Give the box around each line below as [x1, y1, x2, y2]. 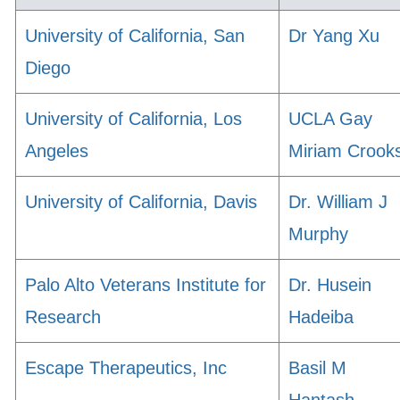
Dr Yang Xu [288, 26, 379, 46]
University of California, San [25, 26, 245, 46]
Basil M [288, 358, 346, 378]
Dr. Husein [288, 275, 371, 295]
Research [25, 307, 101, 327]
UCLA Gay [288, 109, 372, 129]
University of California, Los [25, 109, 242, 129]
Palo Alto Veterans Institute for [25, 275, 266, 295]
